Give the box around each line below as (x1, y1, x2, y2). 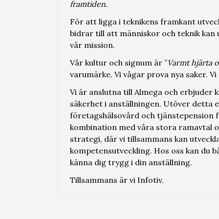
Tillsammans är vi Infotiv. (70, 175, 164, 185)
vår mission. (70, 40, 117, 50)
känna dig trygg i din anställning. (70, 157, 192, 167)
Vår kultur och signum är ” (70, 58, 167, 67)
